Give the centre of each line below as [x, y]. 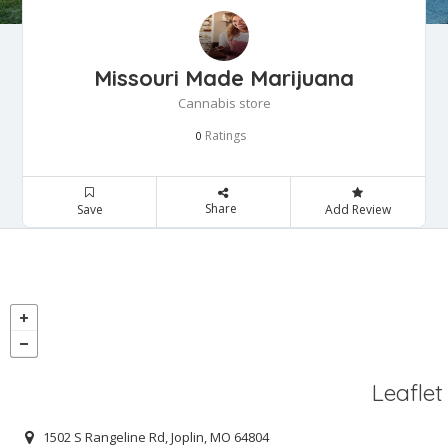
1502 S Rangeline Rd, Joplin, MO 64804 [156, 436]
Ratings [224, 136]
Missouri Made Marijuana [224, 78]
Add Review [357, 210]
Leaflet [407, 393]
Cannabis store [224, 103]
